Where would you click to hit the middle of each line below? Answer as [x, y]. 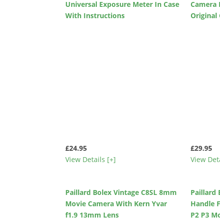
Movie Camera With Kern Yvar [116, 203]
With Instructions [95, 15]
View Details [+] [91, 159]
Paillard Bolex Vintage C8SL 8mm [121, 192]
